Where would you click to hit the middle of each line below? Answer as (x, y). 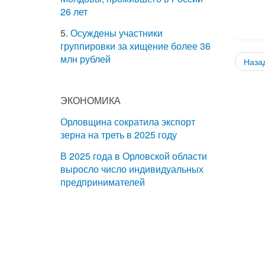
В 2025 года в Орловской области (134, 156)
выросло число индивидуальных (132, 169)
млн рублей (85, 59)
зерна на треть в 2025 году (119, 134)
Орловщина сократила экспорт (128, 121)
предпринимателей (104, 182)
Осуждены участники (117, 33)
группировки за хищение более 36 (135, 46)
